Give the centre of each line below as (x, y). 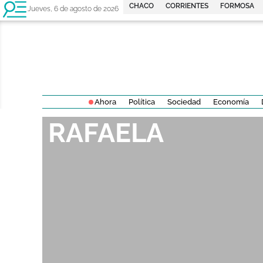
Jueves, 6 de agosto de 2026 (73, 9)
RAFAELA (106, 133)
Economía (231, 102)
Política (141, 102)
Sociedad (184, 102)
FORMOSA (237, 6)
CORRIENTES (187, 6)
